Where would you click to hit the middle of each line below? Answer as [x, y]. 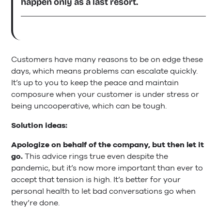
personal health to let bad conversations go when [103, 192]
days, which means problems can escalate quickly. [104, 71]
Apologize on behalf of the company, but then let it [108, 145]
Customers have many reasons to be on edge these [107, 59]
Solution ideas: [39, 126]
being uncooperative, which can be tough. [89, 106]
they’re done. [35, 203]
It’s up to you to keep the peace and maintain [95, 83]
